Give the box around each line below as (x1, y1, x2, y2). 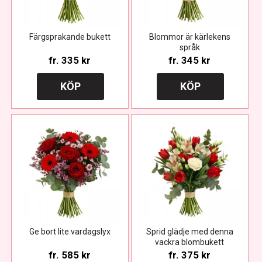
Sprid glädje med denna (146, 227, 233, 237)
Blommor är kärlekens (149, 32, 230, 42)
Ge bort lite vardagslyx (29, 227, 111, 237)
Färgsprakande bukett (29, 32, 111, 42)
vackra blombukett (155, 237, 225, 247)
